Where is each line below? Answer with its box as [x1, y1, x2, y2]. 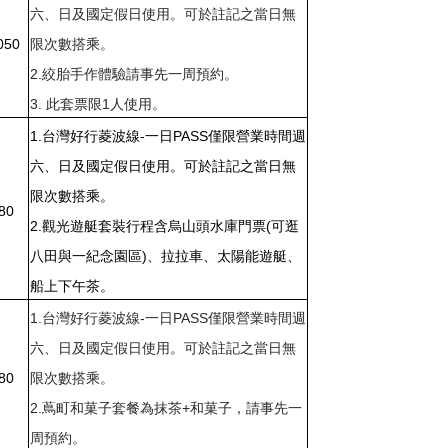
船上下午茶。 [30, 277, 114, 294]
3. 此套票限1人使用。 [30, 95, 166, 112]
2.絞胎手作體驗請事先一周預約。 [30, 65, 238, 82]
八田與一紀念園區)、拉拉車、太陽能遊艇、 [30, 247, 301, 264]
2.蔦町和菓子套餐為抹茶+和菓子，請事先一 [30, 399, 302, 416]
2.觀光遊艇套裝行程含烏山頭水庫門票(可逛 [30, 217, 299, 234]
